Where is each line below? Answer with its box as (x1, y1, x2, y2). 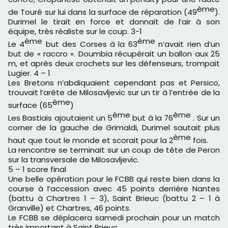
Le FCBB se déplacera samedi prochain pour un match (8, 212, 220, 223)
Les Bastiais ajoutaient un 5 (8, 112, 113, 123)
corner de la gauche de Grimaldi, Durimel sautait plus (8, 122, 220, 133)
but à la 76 (130, 112, 174, 123)
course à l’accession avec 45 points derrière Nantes (8, 183, 220, 194)
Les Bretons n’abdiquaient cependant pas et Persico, (8, 77, 220, 88)
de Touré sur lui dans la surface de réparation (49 (8, 6, 197, 17)
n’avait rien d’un (155, 38, 220, 49)
